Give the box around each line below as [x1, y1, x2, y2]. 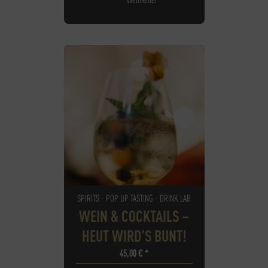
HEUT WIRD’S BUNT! [81, 226, 187, 245]
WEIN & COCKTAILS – [79, 206, 189, 226]
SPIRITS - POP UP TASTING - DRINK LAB [77, 191, 191, 204]
